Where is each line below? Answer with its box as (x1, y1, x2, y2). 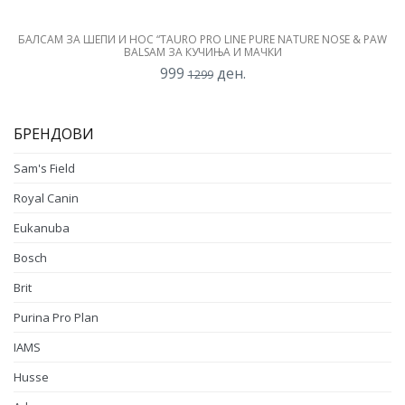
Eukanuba (14, 219, 70, 236)
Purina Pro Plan (14, 308, 99, 325)
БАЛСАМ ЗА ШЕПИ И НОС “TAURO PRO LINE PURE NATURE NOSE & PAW (18, 31, 387, 47)
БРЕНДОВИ (14, 123, 94, 144)
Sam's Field (14, 159, 75, 176)
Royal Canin (14, 189, 79, 206)
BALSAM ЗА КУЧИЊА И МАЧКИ (123, 43, 282, 60)
